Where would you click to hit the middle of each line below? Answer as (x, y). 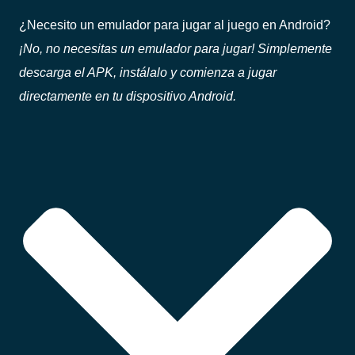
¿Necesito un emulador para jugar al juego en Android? (175, 24)
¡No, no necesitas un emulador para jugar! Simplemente (176, 48)
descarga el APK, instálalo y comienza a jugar (148, 72)
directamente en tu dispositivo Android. (128, 95)
